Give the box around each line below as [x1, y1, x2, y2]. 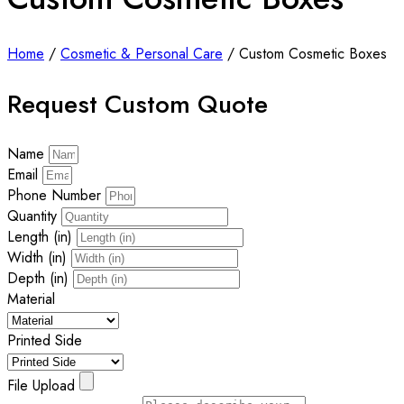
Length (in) [7, 225, 77, 247]
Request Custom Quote [7, 85, 268, 123]
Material [7, 288, 55, 309]
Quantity [7, 205, 61, 226]
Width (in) [7, 246, 71, 268]
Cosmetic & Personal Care [60, 43, 223, 65]
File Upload [7, 374, 79, 396]
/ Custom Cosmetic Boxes [223, 43, 387, 65]
